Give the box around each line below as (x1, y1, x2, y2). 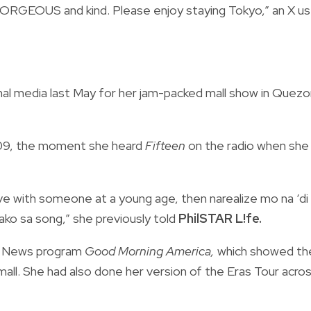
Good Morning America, (85, 242, 217, 259)
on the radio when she (185, 137, 309, 153)
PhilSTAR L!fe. (178, 210, 262, 226)
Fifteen (145, 137, 185, 153)
